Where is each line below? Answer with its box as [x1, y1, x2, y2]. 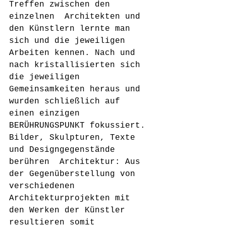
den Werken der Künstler [9, 206, 130, 215]
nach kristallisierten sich [9, 61, 145, 70]
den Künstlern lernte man [9, 24, 135, 33]
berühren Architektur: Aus [9, 157, 145, 166]
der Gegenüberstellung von [9, 169, 140, 179]
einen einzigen [9, 109, 90, 118]
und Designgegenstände [9, 145, 120, 154]
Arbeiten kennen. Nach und [9, 48, 140, 58]
